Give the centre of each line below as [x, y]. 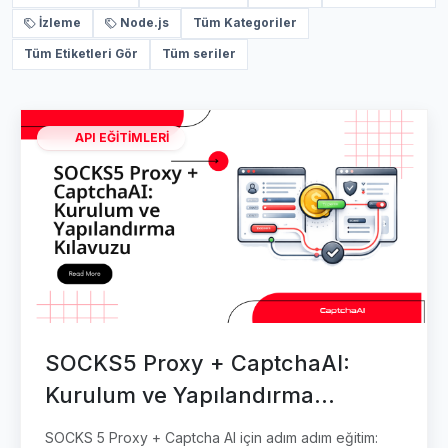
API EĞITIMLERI [122, 137]
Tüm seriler [198, 54]
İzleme [60, 22]
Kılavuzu [91, 426]
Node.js [144, 22]
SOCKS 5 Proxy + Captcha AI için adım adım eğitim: [211, 437]
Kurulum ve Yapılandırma [179, 394]
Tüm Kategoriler [244, 22]
